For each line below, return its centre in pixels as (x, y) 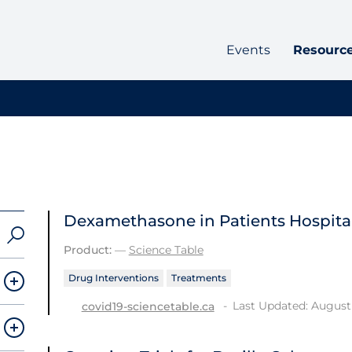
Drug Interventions (113, 278)
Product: (87, 250)
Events (248, 50)
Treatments (198, 278)
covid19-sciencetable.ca (148, 306)
